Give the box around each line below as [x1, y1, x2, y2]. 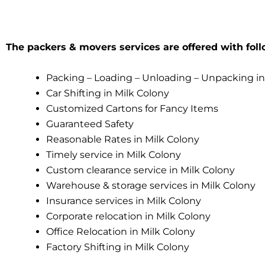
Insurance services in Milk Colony [46, 195, 201, 206]
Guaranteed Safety [46, 118, 134, 130]
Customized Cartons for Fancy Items [46, 102, 218, 114]
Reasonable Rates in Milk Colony [46, 133, 199, 145]
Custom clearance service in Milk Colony [46, 164, 235, 176]
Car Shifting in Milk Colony [46, 87, 169, 99]
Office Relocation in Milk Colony [46, 225, 195, 237]
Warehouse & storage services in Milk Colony [46, 179, 256, 191]
